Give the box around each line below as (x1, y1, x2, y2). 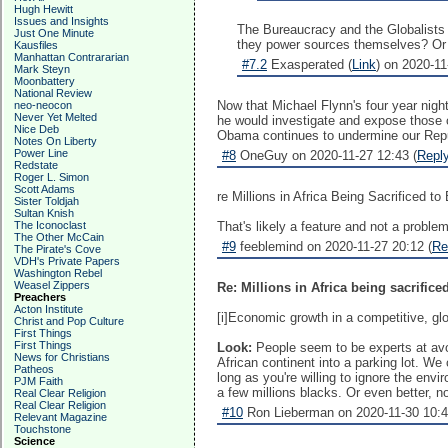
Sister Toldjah (14, 195, 79, 207)
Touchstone (14, 423, 71, 435)
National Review (14, 87, 92, 99)
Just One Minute (14, 27, 94, 39)
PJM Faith (14, 375, 63, 387)
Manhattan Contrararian (14, 51, 129, 63)
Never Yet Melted (14, 111, 97, 123)
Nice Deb (14, 123, 59, 135)
